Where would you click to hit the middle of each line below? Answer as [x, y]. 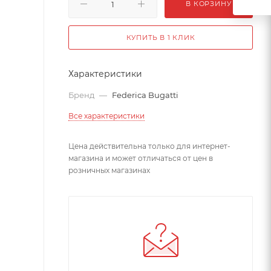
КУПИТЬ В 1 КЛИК [161, 37]
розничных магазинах [109, 170]
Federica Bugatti [145, 95]
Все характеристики [106, 116]
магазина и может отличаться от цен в [141, 158]
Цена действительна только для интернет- [149, 146]
